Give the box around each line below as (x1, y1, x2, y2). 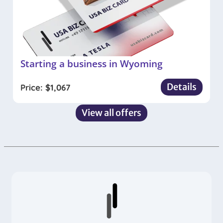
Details (167, 81, 197, 93)
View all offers (82, 107, 141, 119)
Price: (20, 82, 45, 93)
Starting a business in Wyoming (20, 57, 163, 71)
